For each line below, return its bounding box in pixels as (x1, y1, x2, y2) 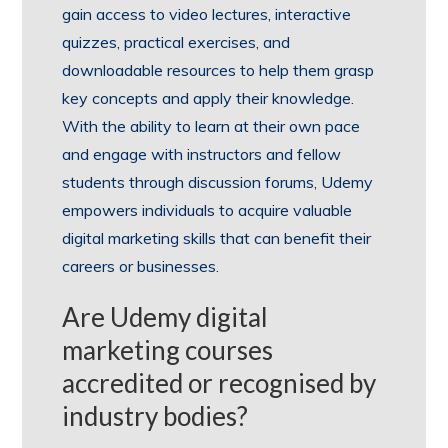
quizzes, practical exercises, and (62, 31, 291, 52)
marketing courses (62, 333, 274, 366)
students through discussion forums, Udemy (62, 171, 374, 192)
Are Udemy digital (62, 300, 269, 333)
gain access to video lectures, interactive (62, 3, 352, 24)
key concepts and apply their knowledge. (62, 87, 355, 108)
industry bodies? (62, 399, 249, 432)
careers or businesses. (62, 255, 220, 276)
